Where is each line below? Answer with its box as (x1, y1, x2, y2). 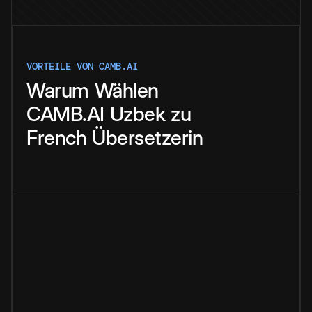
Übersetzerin (92, 125, 203, 150)
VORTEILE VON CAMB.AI (26, 60, 138, 73)
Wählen (94, 78, 159, 103)
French (26, 125, 86, 150)
